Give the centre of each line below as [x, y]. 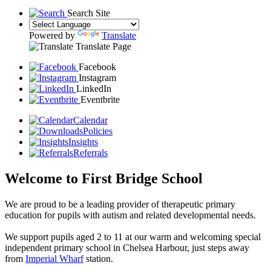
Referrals [90, 152]
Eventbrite [100, 99]
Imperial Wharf [54, 258]
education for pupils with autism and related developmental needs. [130, 215]
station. [100, 258]
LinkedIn [94, 88]
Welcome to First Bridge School [104, 178]
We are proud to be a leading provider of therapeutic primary [120, 204]
